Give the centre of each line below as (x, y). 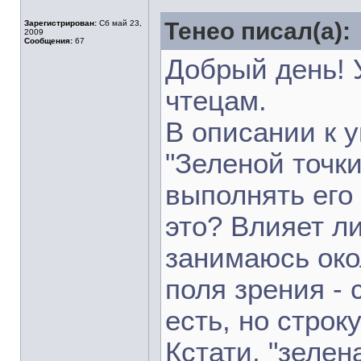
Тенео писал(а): (257, 31)
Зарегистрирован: (60, 23)
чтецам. (216, 101)
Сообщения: (48, 41)
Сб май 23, (119, 23)
